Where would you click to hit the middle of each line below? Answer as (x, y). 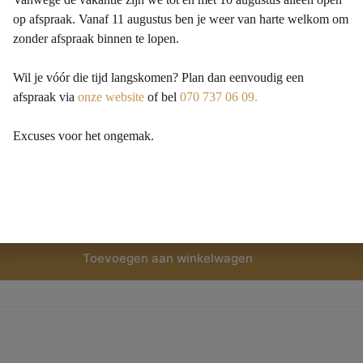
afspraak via (46, 96)
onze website (111, 96)
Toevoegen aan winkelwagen (167, 258)
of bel (162, 96)
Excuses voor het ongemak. (84, 135)
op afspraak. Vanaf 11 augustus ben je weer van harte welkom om (181, 19)
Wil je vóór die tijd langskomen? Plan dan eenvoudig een (159, 77)
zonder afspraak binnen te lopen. (96, 38)
